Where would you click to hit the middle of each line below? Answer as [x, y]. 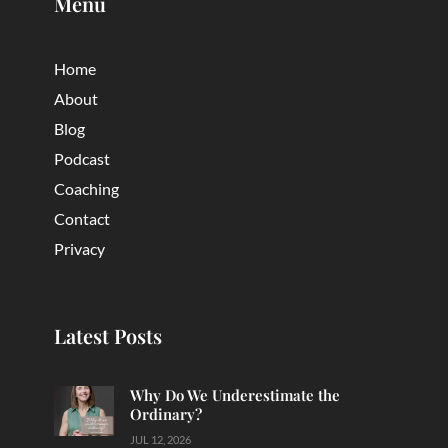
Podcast [82, 159]
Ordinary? [166, 414]
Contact [82, 219]
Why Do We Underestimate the [235, 395]
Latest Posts [108, 336]
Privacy [80, 249]
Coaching [87, 189]
